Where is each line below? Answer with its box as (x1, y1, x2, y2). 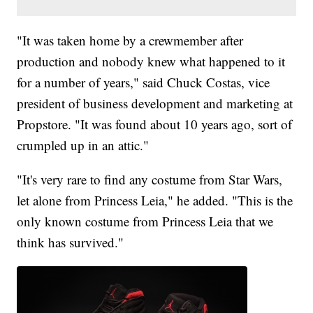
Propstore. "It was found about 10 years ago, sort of (17, 115, 293, 133)
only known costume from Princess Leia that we (17, 212, 274, 231)
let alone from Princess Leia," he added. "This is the (17, 191, 293, 210)
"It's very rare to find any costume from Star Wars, (17, 170, 283, 189)
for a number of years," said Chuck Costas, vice (17, 73, 270, 92)
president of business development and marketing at (17, 94, 293, 112)
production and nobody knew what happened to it (17, 52, 286, 71)
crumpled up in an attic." (17, 136, 150, 154)
